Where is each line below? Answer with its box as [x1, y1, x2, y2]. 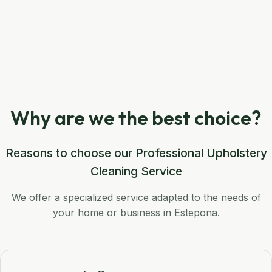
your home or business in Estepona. [52, 206, 220, 219]
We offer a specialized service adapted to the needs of [11, 191, 261, 204]
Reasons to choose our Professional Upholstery [5, 146, 267, 161]
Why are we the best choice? [10, 106, 262, 131]
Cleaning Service [90, 164, 182, 179]
